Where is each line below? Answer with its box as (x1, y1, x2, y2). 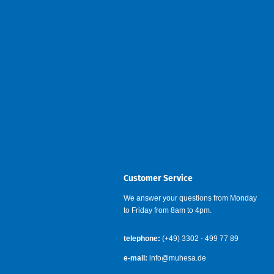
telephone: (124, 234, 160, 243)
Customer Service (124, 173, 193, 183)
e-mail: (124, 254, 147, 262)
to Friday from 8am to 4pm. (124, 206, 212, 215)
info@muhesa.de (147, 254, 206, 262)
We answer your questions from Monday (124, 194, 257, 202)
